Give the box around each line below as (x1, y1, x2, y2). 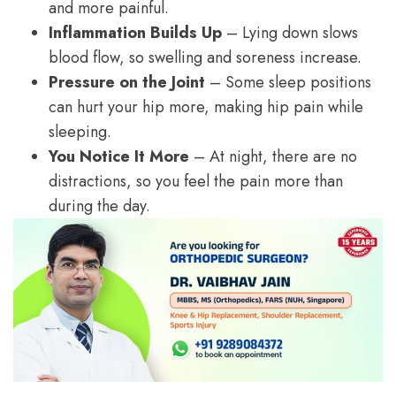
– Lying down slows (222, 20, 358, 44)
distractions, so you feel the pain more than (49, 169, 343, 193)
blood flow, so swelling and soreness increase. (49, 45, 362, 69)
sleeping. (49, 119, 111, 143)
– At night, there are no (189, 144, 357, 168)
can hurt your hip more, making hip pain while (49, 95, 363, 118)
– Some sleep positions (205, 70, 371, 94)
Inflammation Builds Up (49, 20, 222, 44)
